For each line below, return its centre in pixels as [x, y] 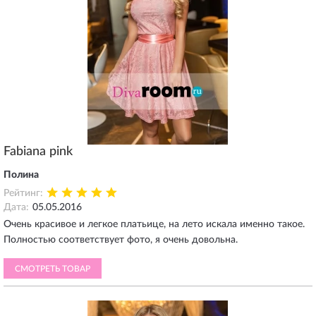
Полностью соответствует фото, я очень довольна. [121, 240]
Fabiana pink [38, 152]
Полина [21, 175]
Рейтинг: [23, 193]
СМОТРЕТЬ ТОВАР [53, 269]
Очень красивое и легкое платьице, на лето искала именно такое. [154, 224]
